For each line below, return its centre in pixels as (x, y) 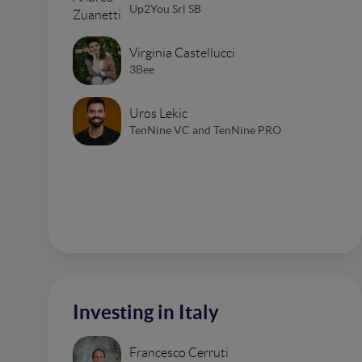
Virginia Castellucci (182, 53)
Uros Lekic (158, 113)
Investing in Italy (146, 312)
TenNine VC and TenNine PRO (205, 130)
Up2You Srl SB (165, 8)
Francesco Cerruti (179, 352)
